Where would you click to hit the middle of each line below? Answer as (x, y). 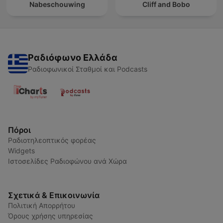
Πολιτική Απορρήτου (42, 206)
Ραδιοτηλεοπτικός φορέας (52, 140)
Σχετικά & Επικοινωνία (54, 195)
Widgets (21, 151)
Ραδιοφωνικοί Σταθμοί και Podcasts (88, 69)
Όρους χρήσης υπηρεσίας (51, 216)
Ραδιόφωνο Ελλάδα (73, 58)
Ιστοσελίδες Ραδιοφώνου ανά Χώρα (67, 161)
